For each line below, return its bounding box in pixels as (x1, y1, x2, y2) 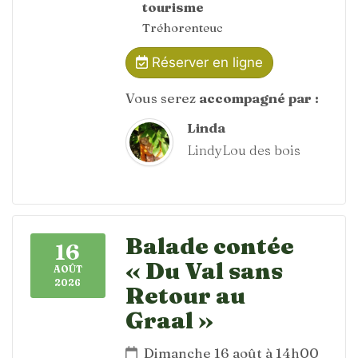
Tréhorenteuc (142, 20, 224, 35)
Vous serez (125, 89, 199, 106)
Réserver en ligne (147, 54, 263, 70)
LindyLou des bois (187, 141, 300, 158)
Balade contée (125, 231, 294, 260)
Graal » (125, 305, 213, 334)
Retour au (125, 280, 245, 309)
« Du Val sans (125, 256, 283, 284)
